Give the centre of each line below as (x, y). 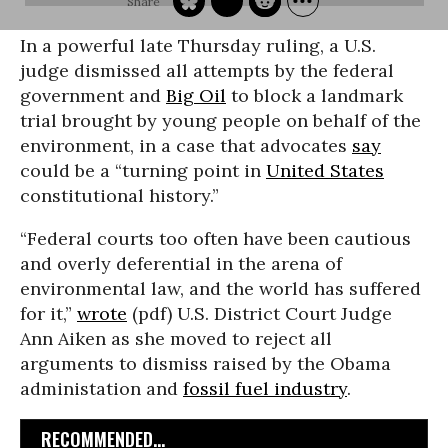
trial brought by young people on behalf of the (220, 120)
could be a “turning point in (143, 170)
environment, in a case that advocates (186, 145)
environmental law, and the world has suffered (220, 288)
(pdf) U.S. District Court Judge (259, 313)
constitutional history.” (119, 195)
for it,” (48, 313)
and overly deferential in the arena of (181, 263)
